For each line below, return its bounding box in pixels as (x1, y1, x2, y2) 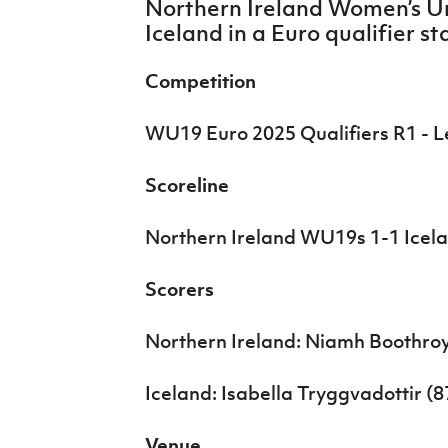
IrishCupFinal (15, 5, 120, 27)
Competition (144, 68, 256, 93)
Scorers (144, 276, 214, 301)
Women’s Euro (15, 51, 128, 73)
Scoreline (144, 172, 229, 197)
